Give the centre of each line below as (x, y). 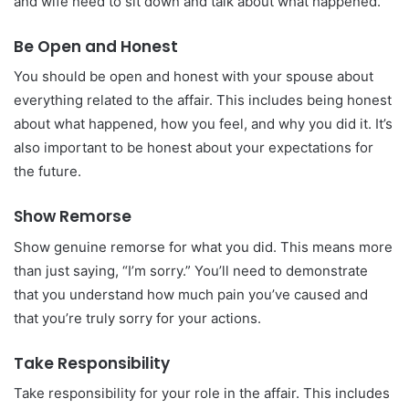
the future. (47, 172)
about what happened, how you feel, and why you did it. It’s (203, 124)
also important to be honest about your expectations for (194, 148)
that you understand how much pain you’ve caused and (191, 294)
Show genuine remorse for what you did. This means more (203, 246)
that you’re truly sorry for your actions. (137, 318)
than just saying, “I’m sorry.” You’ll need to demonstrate (191, 270)
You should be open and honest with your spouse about (194, 77)
